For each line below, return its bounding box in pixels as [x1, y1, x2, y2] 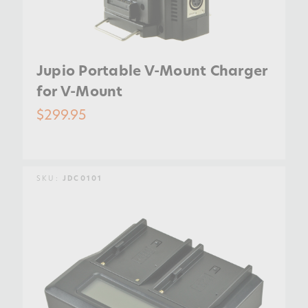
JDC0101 [62, 173, 103, 183]
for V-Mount [36, 81, 123, 100]
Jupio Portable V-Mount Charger [36, 60, 268, 80]
